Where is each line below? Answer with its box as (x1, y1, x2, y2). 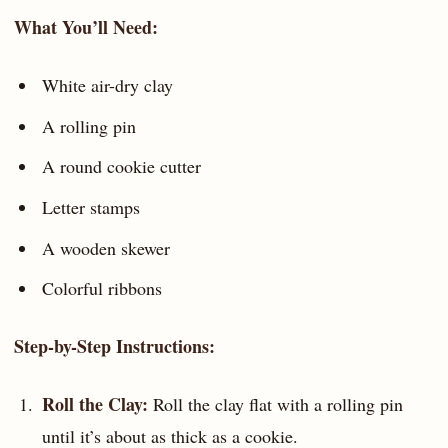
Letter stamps (41, 194, 140, 219)
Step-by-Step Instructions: (14, 333, 215, 360)
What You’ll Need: (14, 14, 158, 41)
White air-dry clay (41, 73, 173, 98)
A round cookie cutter (41, 154, 201, 179)
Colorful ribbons (41, 276, 162, 301)
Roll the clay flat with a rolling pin (147, 391, 403, 416)
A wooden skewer (41, 235, 170, 260)
